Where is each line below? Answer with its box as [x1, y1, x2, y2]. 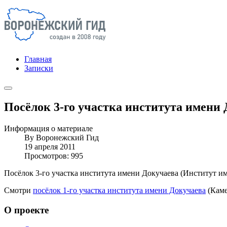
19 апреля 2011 [24, 142, 75, 151]
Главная [24, 55, 52, 63]
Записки [24, 64, 53, 72]
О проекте [4, 204, 49, 215]
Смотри [4, 185, 33, 195]
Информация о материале [4, 124, 93, 133]
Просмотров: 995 [24, 151, 83, 160]
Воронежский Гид [36, 133, 99, 142]
